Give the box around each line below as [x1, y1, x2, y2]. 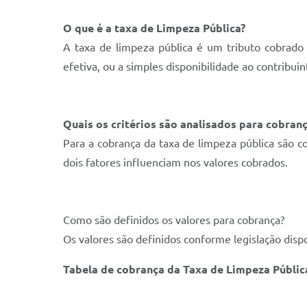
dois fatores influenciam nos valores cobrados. [63, 156, 288, 169]
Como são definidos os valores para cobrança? [63, 214, 284, 226]
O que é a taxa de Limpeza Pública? [63, 22, 245, 34]
